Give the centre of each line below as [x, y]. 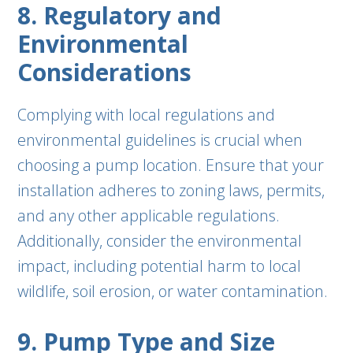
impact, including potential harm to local [160, 266]
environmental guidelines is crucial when [160, 140]
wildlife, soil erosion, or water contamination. [173, 291]
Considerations [105, 72]
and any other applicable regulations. [149, 216]
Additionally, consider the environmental [160, 241]
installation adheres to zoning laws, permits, [171, 190]
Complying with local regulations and [147, 115]
